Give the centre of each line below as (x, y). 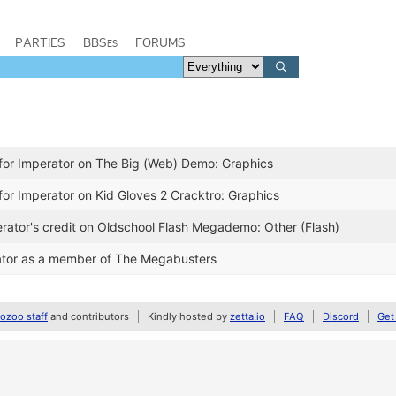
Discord (341, 316)
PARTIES (40, 42)
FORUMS (160, 42)
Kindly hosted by (189, 316)
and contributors (88, 316)
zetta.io (247, 316)
